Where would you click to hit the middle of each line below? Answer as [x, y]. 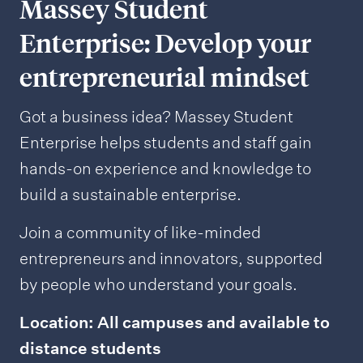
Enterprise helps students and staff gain [166, 143]
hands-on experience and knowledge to [165, 169]
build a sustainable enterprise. [132, 194]
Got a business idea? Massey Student [156, 117]
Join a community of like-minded [140, 233]
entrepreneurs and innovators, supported [171, 258]
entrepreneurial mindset [164, 77]
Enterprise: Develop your [165, 43]
